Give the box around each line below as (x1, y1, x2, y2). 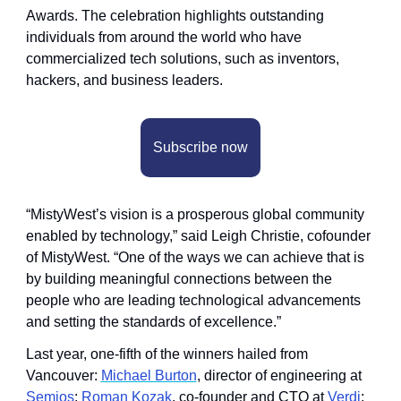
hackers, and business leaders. (25, 72, 223, 88)
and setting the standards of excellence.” (25, 313, 281, 329)
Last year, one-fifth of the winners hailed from (25, 346, 308, 362)
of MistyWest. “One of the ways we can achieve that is (25, 249, 364, 265)
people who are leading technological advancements (25, 292, 361, 308)
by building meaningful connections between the (25, 270, 332, 286)
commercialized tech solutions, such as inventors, (25, 50, 339, 66)
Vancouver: (25, 367, 101, 383)
